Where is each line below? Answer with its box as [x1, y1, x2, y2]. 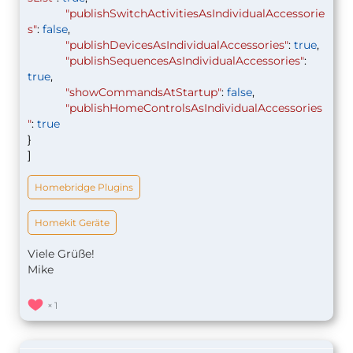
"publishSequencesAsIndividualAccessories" [65, 54, 304, 69]
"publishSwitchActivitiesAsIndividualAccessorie [65, 6, 325, 21]
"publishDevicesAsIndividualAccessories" [65, 38, 288, 53]
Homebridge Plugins [35, 181, 133, 194]
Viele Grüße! [28, 247, 95, 262]
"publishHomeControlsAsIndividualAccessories [65, 101, 322, 116]
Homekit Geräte [35, 217, 110, 229]
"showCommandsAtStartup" [65, 85, 221, 100]
